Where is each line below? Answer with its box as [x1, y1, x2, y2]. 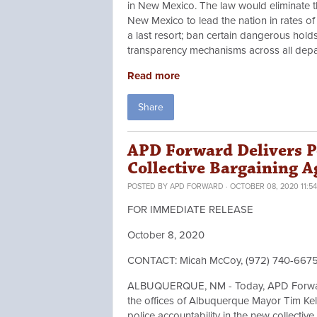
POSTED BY [127, 182, 170, 192]
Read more [127, 69, 180, 83]
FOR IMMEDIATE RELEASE [127, 203, 253, 217]
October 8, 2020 [127, 229, 204, 242]
